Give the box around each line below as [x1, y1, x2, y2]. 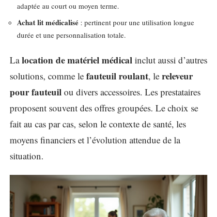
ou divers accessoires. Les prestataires [62, 86, 201, 98]
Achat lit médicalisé [17, 16, 78, 28]
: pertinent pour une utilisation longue [78, 17, 194, 27]
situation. [10, 150, 44, 162]
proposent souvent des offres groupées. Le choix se [10, 102, 198, 114]
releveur [162, 69, 193, 82]
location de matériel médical [22, 53, 132, 66]
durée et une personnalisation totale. [17, 30, 126, 40]
